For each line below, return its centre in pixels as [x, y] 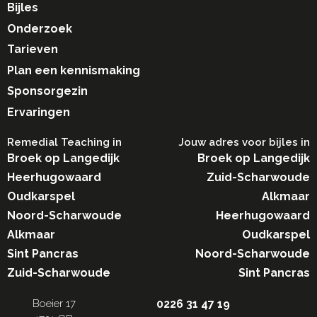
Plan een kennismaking [74, 70]
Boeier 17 [54, 303]
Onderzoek [40, 28]
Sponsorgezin [47, 91]
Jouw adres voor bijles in [244, 142]
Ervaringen [39, 113]
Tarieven [33, 50]
